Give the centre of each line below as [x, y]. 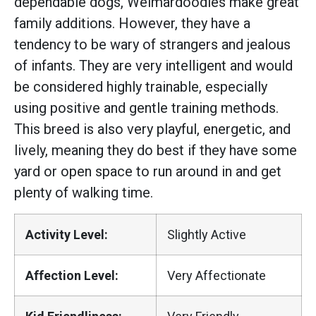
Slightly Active [207, 234]
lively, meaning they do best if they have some [156, 151]
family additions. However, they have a [132, 24]
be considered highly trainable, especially [141, 87]
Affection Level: [72, 275]
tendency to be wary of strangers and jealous [152, 45]
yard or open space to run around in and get [148, 172]
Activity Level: [67, 234]
